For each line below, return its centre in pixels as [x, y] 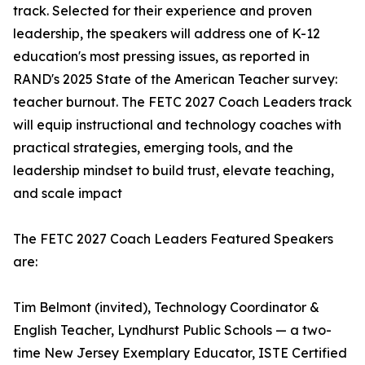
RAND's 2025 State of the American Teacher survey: [175, 79]
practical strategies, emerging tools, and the [153, 148]
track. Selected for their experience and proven [163, 11]
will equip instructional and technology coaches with [177, 125]
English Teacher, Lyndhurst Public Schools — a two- [172, 330]
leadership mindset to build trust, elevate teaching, [174, 171]
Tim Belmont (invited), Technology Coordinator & [166, 308]
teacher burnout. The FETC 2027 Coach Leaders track [182, 102]
